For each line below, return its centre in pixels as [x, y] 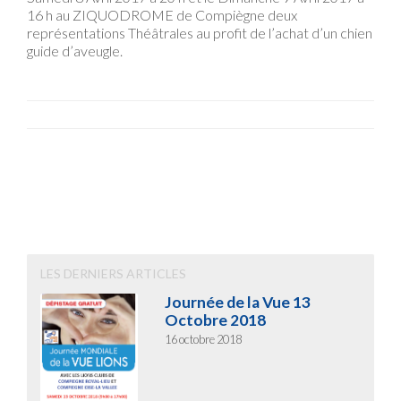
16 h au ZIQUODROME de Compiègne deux [162, 15]
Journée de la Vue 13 [238, 302]
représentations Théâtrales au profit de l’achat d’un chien [200, 33]
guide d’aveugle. [75, 51]
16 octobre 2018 [204, 339]
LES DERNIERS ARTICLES [113, 273]
